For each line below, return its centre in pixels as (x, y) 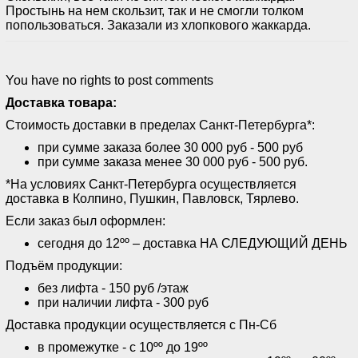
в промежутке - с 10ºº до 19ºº (123, 347)
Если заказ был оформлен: (86, 221)
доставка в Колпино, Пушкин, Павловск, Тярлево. (152, 198)
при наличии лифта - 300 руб (123, 302)
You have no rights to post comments (109, 80)
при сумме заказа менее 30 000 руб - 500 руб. (173, 161)
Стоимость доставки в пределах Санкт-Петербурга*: (160, 125)
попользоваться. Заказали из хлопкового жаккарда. (158, 25)
